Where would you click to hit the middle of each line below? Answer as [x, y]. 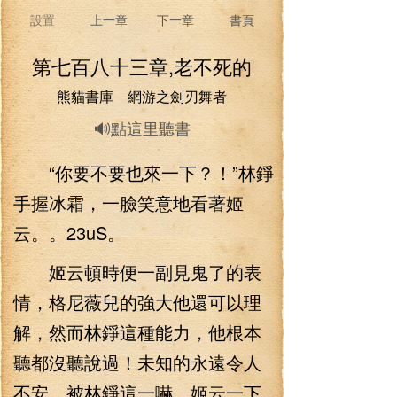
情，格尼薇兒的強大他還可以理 [137, 302]
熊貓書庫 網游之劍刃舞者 [142, 96]
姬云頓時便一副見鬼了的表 [137, 272]
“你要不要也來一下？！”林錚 [144, 172]
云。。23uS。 [69, 233]
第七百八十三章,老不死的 [142, 66]
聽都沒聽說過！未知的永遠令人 [137, 362]
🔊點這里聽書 [142, 128]
